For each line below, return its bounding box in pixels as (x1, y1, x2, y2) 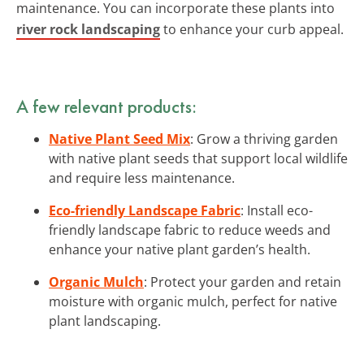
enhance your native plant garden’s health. (49, 240, 310, 258)
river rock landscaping (16, 19, 160, 38)
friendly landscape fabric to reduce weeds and (49, 220, 331, 239)
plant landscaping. (49, 311, 161, 330)
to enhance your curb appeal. (160, 19, 344, 38)
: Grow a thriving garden (190, 129, 338, 148)
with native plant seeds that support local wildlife (49, 149, 348, 167)
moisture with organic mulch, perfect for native (49, 292, 337, 310)
